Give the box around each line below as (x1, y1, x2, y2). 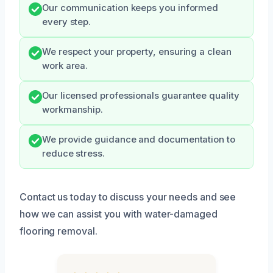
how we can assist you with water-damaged (19, 207, 218, 220)
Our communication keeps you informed (42, 2, 219, 13)
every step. (42, 16, 91, 27)
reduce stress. (42, 147, 105, 159)
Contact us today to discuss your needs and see (19, 190, 236, 203)
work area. (42, 60, 88, 71)
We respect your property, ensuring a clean (42, 46, 232, 57)
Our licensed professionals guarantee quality (42, 90, 239, 101)
